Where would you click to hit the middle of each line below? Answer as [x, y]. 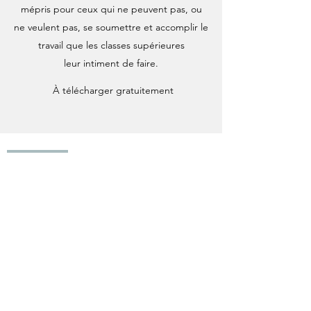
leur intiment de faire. [111, 63]
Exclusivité [37, 157]
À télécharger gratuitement [113, 90]
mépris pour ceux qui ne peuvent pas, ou [111, 9]
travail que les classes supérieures [111, 45]
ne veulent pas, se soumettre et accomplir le [111, 27]
